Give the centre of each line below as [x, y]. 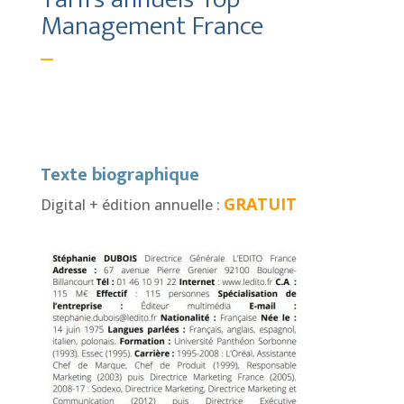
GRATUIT [260, 203]
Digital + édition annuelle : [132, 204]
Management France [151, 26]
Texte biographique [119, 174]
